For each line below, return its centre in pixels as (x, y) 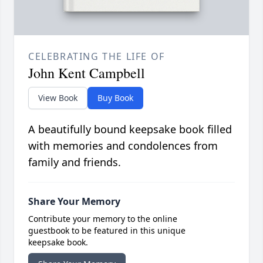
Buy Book (115, 97)
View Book (58, 97)
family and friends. (75, 162)
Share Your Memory (74, 201)
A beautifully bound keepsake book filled (130, 129)
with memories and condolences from (123, 145)
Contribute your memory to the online (103, 218)
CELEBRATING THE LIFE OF (97, 56)
